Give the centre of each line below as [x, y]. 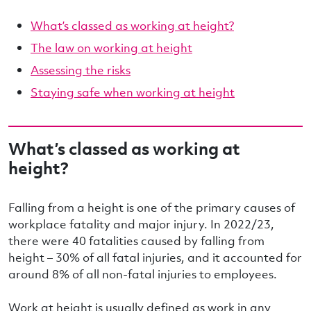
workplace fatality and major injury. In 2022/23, [141, 224]
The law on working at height [111, 48]
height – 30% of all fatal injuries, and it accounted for [155, 257]
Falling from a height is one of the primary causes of [152, 207]
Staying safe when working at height [133, 92]
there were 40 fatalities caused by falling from [136, 241]
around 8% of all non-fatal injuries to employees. [143, 274]
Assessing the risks [81, 70]
